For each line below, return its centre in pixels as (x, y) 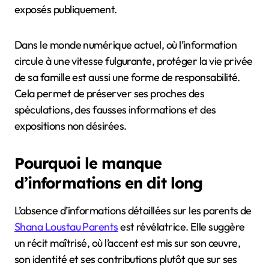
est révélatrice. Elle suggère (181, 226)
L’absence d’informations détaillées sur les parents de (133, 210)
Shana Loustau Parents (66, 226)
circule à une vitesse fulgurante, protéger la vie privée (134, 61)
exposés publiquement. (66, 9)
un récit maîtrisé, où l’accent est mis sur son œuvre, (128, 243)
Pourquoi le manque (88, 162)
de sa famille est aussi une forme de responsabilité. (127, 77)
